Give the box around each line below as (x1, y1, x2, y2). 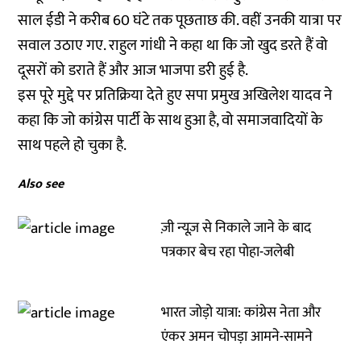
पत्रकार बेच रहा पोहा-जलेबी (161, 240, 298, 264)
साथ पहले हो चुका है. (18, 133, 127, 158)
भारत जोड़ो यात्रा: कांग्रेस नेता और (161, 301, 322, 325)
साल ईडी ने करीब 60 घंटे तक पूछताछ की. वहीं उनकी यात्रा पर (18, 8, 342, 33)
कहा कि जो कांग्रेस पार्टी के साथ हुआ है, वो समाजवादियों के (18, 108, 323, 133)
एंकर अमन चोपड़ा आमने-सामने (161, 325, 313, 349)
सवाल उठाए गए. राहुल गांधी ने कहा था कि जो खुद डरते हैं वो (18, 33, 329, 58)
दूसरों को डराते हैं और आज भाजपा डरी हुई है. (18, 58, 249, 83)
